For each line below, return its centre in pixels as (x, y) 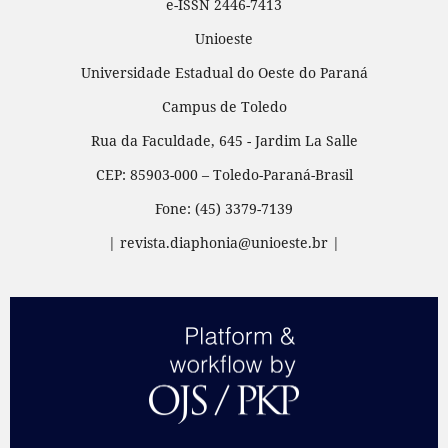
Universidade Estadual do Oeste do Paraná (224, 72)
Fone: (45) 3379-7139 (224, 208)
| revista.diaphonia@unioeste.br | (224, 242)
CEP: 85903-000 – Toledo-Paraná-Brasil (224, 174)
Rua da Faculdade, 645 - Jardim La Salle (224, 140)
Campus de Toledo (224, 106)
